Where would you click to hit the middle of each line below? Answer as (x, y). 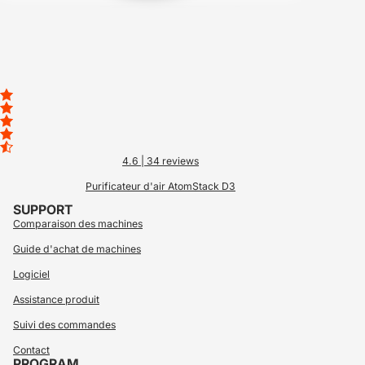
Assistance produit (56, 299)
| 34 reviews (170, 161)
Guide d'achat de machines (77, 249)
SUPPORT (43, 210)
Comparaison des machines (78, 224)
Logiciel (31, 274)
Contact (31, 350)
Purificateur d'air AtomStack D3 (161, 186)
